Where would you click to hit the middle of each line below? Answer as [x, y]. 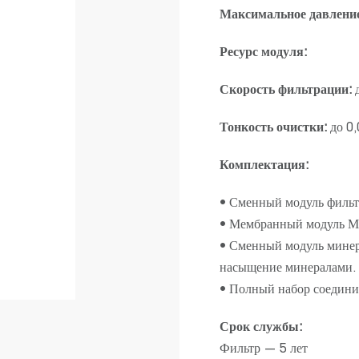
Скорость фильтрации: [286, 91]
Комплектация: [264, 167]
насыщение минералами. [288, 269]
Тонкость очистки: [273, 129]
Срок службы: [261, 329]
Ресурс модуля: [263, 54]
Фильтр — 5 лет [264, 350]
